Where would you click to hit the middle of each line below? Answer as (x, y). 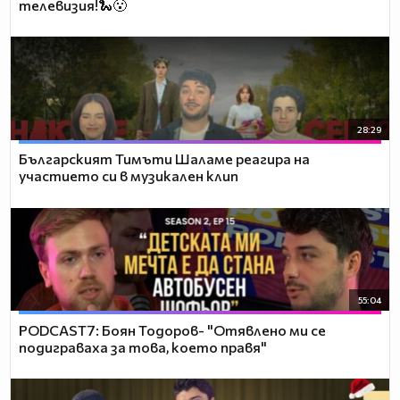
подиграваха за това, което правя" (143, 347)
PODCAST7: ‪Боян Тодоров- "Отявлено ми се (173, 330)
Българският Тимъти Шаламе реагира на (165, 159)
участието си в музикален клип (129, 176)
